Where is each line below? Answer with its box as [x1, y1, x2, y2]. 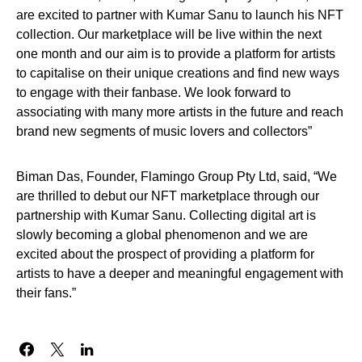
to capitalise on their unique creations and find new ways [16, 66, 339, 81]
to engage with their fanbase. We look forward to [16, 86, 291, 100]
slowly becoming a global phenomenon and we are [16, 228, 308, 242]
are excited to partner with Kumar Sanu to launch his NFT [16, 8, 343, 23]
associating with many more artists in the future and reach [16, 105, 343, 120]
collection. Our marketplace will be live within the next [16, 27, 322, 42]
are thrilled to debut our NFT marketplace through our [16, 189, 319, 204]
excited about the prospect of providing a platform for [16, 247, 314, 262]
